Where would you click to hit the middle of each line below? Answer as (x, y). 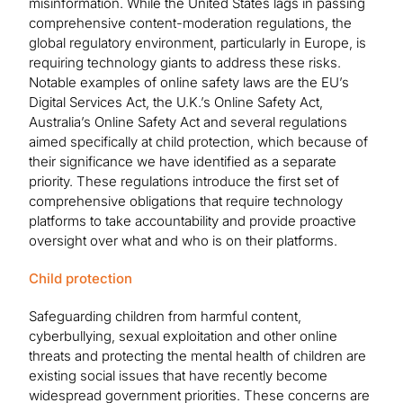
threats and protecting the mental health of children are (197, 356)
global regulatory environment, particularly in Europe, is (197, 43)
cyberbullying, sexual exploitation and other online (183, 336)
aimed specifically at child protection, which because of (198, 142)
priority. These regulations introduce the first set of (184, 182)
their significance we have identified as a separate (183, 162)
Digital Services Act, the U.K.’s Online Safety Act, (176, 103)
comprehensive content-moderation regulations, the (190, 23)
